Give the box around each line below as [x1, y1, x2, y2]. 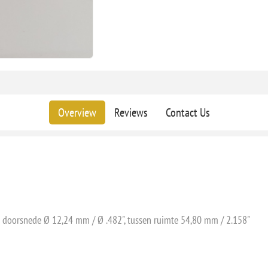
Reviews [114, 104, 148, 120]
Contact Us [165, 104, 210, 120]
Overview [57, 104, 96, 120]
